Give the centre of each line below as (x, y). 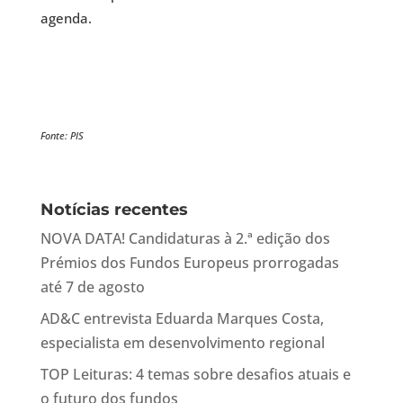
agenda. (66, 18)
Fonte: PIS (62, 135)
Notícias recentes (114, 210)
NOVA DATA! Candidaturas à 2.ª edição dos (185, 238)
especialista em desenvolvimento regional (182, 343)
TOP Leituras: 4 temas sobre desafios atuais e (195, 374)
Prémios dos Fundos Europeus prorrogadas (189, 263)
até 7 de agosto (92, 287)
